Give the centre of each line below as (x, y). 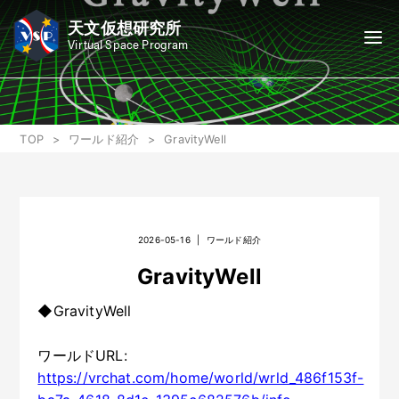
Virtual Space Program (128, 44)
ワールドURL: (82, 355)
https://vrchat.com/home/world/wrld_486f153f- (201, 378)
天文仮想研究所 (125, 28)
